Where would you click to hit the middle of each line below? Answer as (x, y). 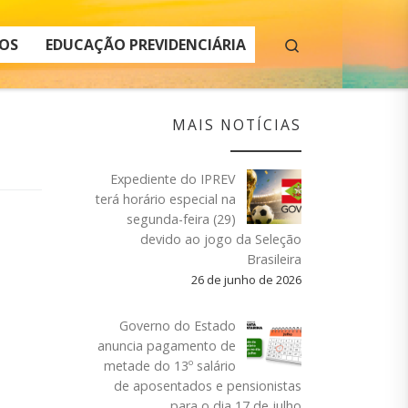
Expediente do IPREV (173, 179)
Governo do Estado (178, 326)
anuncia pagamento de (167, 346)
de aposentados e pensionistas (208, 386)
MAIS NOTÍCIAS (237, 125)
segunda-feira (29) (181, 219)
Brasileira (274, 260)
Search (321, 43)
